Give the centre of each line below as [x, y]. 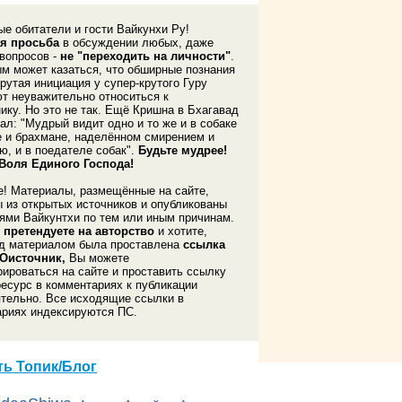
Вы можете [98, 258]
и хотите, [181, 231]
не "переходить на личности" [146, 56]
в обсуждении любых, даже [137, 42]
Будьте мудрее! [183, 150]
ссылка [205, 244]
